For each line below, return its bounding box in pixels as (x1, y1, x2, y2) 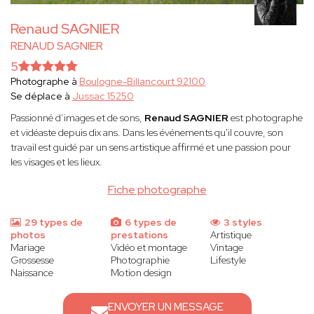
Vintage (210, 241, 244, 254)
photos (11, 228, 46, 242)
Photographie (110, 254, 170, 267)
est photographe (231, 111, 303, 125)
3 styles (221, 216, 263, 229)
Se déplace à (11, 90, 72, 103)
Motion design (110, 266, 172, 280)
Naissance (11, 266, 53, 280)
